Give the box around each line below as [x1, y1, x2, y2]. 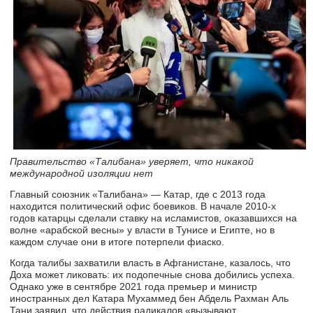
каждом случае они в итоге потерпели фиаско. [10, 235, 225, 247]
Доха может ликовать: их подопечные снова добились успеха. [10, 268, 296, 280]
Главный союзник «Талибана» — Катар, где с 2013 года [10, 188, 266, 200]
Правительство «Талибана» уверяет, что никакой [10, 155, 254, 167]
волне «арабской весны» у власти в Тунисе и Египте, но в [10, 224, 275, 235]
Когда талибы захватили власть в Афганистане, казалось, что [10, 256, 291, 268]
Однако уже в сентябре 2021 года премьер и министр [10, 280, 258, 292]
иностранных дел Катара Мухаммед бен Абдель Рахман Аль [10, 292, 289, 304]
